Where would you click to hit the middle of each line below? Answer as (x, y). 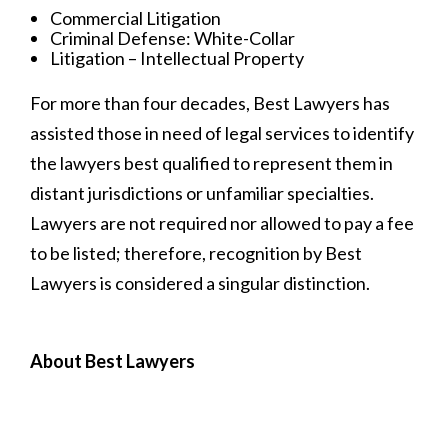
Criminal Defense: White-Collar (172, 37)
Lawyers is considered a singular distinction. (200, 282)
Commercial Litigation (135, 17)
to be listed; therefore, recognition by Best (196, 252)
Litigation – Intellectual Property (177, 57)
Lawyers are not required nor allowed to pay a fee (222, 222)
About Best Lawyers (112, 360)
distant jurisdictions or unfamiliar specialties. (202, 192)
